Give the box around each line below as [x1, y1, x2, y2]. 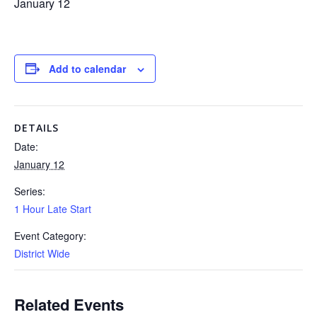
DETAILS [14, 120, 59, 134]
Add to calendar [49, 61, 126, 76]
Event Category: [14, 228, 86, 243]
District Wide [14, 246, 70, 260]
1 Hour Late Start [14, 201, 91, 216]
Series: [14, 183, 45, 198]
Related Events [14, 292, 124, 316]
